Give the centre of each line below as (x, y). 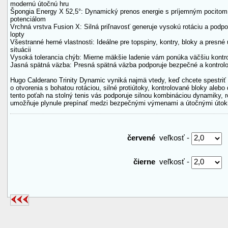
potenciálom (28, 19)
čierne (145, 162)
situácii (21, 50)
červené (142, 138)
